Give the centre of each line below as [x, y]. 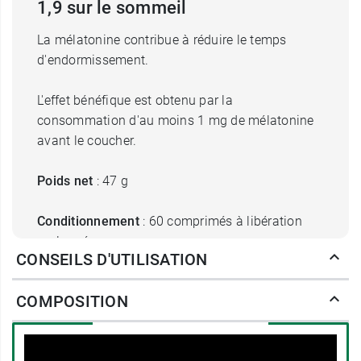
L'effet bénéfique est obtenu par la [135, 100]
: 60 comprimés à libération [220, 221]
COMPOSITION [72, 301]
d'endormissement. [93, 60]
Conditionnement [88, 221]
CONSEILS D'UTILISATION [112, 259]
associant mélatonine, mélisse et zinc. [208, 302]
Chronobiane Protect [252, 282]
